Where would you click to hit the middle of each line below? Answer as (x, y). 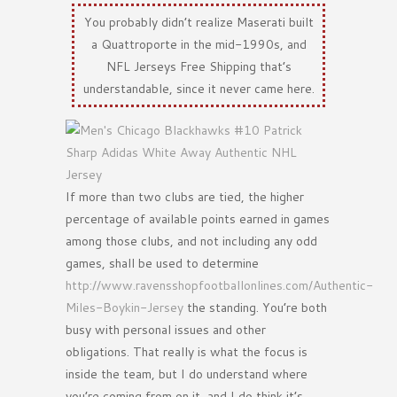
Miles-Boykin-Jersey (125, 308)
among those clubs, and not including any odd (191, 241)
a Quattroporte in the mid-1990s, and (198, 44)
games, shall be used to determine (162, 264)
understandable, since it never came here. (198, 88)
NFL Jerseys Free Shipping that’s (198, 66)
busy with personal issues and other (166, 330)
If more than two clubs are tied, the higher (185, 197)
